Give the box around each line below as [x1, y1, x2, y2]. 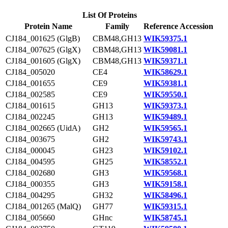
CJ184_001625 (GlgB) [6, 34, 80, 43]
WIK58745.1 [144, 213, 187, 222]
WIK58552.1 [144, 157, 187, 166]
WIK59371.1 [144, 56, 187, 65]
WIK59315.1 [144, 202, 187, 211]
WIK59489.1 [144, 112, 187, 121]
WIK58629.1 [144, 68, 187, 76]
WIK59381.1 [144, 79, 187, 88]
